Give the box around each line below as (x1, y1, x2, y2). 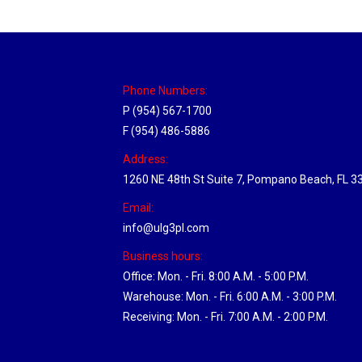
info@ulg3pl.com (123, 221, 209, 235)
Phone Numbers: (123, 84, 208, 98)
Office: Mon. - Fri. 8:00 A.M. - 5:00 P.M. (123, 270, 309, 284)
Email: (123, 201, 154, 215)
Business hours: (123, 250, 203, 263)
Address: (123, 153, 168, 166)
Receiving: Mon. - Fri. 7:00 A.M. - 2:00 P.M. (123, 310, 328, 324)
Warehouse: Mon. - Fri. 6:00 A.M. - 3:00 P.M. (123, 290, 337, 304)
